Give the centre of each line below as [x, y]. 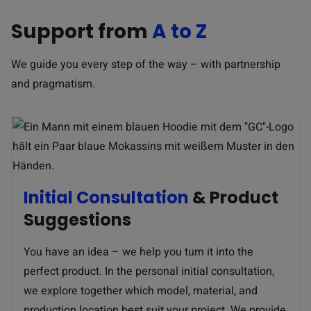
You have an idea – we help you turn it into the [138, 252]
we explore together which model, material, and [141, 291]
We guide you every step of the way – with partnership [146, 65]
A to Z [179, 32]
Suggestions [77, 220]
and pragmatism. [53, 84]
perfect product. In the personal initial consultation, [149, 271]
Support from [82, 32]
